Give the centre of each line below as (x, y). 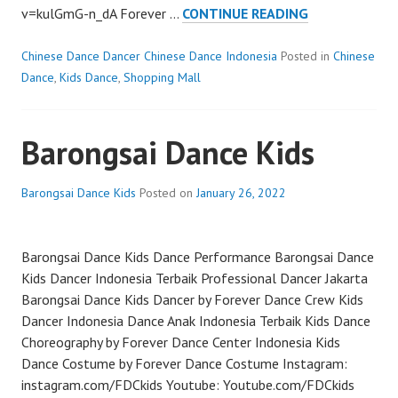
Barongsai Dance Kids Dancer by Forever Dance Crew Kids (192, 299)
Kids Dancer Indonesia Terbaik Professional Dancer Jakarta (195, 278)
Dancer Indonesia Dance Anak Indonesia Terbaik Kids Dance (196, 320)
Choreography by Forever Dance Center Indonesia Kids (181, 342)
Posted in (307, 56)
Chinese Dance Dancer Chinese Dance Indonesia (149, 56)
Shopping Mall (162, 77)
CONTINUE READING (245, 13)
